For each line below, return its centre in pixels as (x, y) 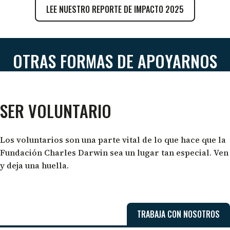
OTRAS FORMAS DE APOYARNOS (115, 61)
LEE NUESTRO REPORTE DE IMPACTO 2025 (115, 9)
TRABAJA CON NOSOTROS (178, 214)
